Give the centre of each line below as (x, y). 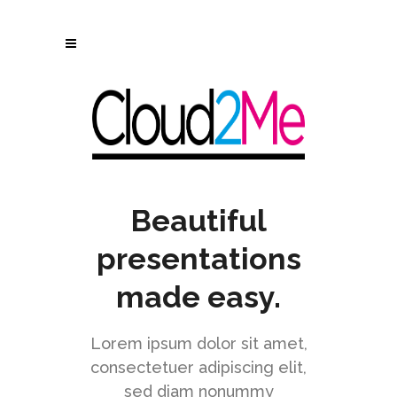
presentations (198, 259)
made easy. (198, 297)
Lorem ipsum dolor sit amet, (198, 343)
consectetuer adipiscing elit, (198, 367)
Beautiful (198, 221)
